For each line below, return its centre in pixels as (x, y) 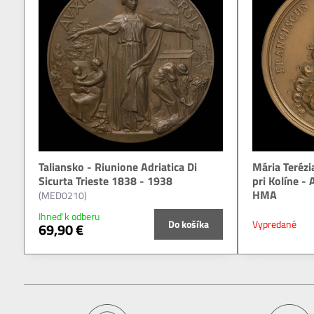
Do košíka (189, 224)
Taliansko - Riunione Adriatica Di (117, 167)
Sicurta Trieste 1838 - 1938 (105, 181)
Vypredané (275, 224)
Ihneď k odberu (69, 217)
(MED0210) (62, 196)
